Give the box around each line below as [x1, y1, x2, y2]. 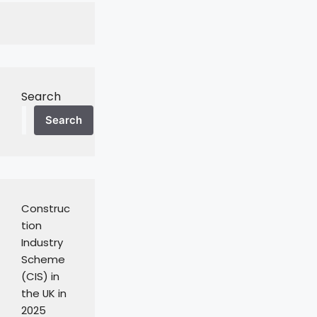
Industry [21, 235, 63, 250]
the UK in [21, 286, 67, 301]
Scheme [21, 252, 65, 267]
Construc [21, 201, 70, 217]
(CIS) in [21, 269, 59, 284]
